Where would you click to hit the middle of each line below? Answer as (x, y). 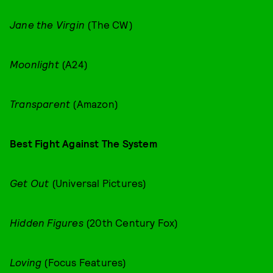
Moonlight (34, 64)
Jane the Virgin (47, 24)
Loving (26, 262)
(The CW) (109, 24)
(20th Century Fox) (131, 222)
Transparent (40, 104)
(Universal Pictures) (99, 183)
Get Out (31, 183)
